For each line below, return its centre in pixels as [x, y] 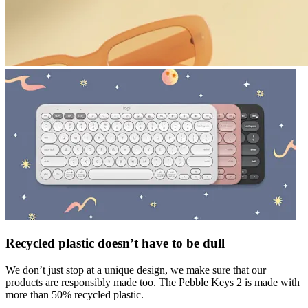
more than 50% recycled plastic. [75, 294]
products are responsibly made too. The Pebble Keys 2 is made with [153, 282]
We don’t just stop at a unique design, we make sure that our [136, 269]
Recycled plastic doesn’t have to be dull [115, 243]
